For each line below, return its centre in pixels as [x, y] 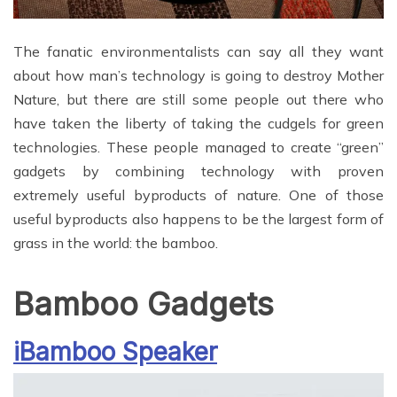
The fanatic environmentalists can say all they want [198, 52]
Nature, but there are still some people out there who [198, 100]
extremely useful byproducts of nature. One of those [198, 195]
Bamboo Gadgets [144, 304]
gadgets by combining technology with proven [198, 171]
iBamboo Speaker [115, 352]
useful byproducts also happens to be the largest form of [198, 219]
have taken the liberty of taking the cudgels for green [198, 124]
